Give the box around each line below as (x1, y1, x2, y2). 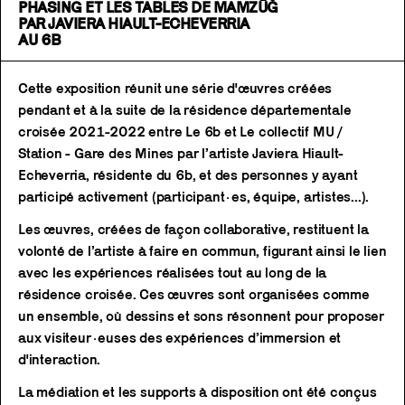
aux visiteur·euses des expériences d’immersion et (18, 330, 342, 346)
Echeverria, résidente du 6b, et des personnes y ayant (18, 167, 358, 184)
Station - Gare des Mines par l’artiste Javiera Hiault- (18, 146, 344, 162)
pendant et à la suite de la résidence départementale (18, 102, 352, 118)
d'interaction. (18, 352, 101, 368)
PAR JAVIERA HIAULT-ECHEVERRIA (18, 14, 250, 33)
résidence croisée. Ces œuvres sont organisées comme (18, 287, 370, 303)
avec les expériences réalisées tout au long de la (18, 265, 327, 281)
